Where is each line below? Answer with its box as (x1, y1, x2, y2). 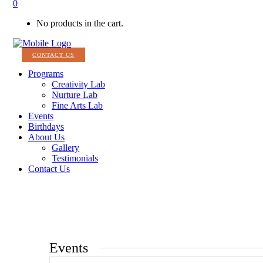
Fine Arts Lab (52, 100, 103, 111)
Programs (28, 69, 63, 79)
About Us (28, 132, 65, 143)
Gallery (52, 143, 79, 153)
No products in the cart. (36, 18, 123, 29)
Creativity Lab (52, 79, 105, 90)
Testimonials (52, 153, 98, 164)
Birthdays (28, 122, 64, 132)
